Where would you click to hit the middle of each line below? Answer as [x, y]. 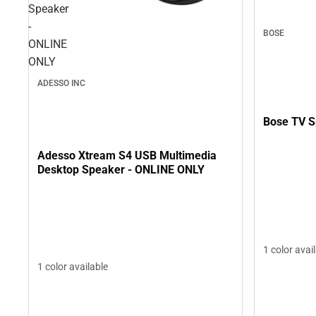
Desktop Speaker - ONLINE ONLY [121, 169]
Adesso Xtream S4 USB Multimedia [127, 155]
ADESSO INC [61, 84]
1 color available [73, 267]
